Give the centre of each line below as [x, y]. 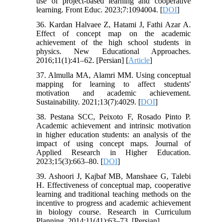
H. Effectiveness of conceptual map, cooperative [113, 185]
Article [139, 60]
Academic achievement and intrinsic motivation [113, 125]
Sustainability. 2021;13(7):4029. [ [89, 102]
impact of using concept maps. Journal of [113, 143]
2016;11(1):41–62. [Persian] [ [83, 60]
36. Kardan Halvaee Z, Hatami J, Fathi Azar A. [113, 24]
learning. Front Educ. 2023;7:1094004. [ [100, 9]
